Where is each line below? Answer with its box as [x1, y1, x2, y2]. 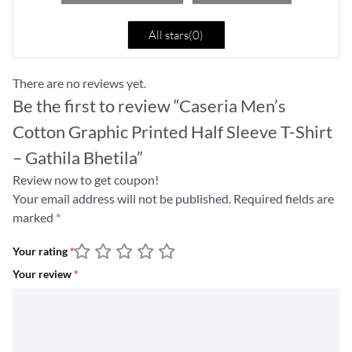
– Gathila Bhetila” [13, 146, 143, 168]
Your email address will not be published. [13, 190, 231, 206]
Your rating [13, 245, 70, 258]
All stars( [148, 27, 192, 42]
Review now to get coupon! [13, 171, 159, 187]
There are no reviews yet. [13, 75, 146, 90]
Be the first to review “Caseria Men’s [13, 94, 286, 116]
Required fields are [233, 190, 334, 206]
